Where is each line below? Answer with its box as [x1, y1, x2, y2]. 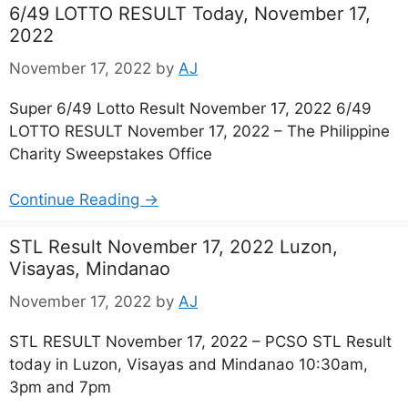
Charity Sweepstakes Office [9, 144, 212, 163]
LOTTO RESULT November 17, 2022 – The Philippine [9, 121, 390, 140]
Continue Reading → [9, 190, 158, 209]
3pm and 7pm [9, 377, 111, 396]
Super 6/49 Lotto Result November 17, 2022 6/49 [9, 98, 372, 117]
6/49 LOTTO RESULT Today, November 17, [9, 3, 371, 25]
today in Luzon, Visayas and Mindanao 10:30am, [9, 354, 368, 373]
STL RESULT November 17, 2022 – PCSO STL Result [9, 331, 392, 351]
